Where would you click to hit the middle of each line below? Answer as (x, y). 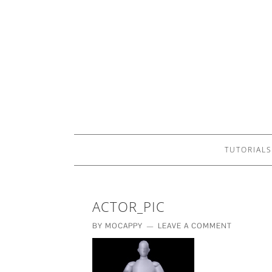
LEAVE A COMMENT (195, 226)
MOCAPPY (124, 226)
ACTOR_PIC (129, 206)
